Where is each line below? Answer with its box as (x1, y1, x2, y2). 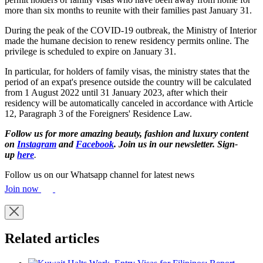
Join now (5, 183, 41, 194)
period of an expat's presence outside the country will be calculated (5, 76, 251, 87)
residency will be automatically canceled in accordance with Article (5, 97, 253, 108)
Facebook (76, 139, 114, 149)
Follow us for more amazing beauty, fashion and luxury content (5, 128, 248, 139)
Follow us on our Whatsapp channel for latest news (5, 169, 194, 180)
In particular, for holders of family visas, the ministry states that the (5, 66, 249, 76)
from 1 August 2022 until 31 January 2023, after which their (5, 87, 227, 97)
